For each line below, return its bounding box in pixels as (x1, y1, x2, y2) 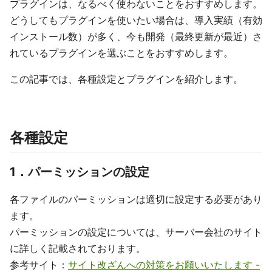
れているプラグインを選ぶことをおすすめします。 (10, 47, 233, 59)
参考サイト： (10, 259, 68, 271)
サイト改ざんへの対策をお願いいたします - (68, 259, 260, 271)
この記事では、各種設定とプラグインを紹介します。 (10, 73, 243, 85)
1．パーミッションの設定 (10, 165, 149, 179)
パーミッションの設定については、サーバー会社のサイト (10, 226, 262, 238)
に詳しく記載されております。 (10, 242, 146, 254)
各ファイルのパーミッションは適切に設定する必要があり (10, 193, 262, 205)
